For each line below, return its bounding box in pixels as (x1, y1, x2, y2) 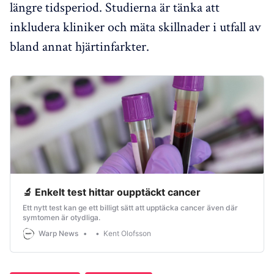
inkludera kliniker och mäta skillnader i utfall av (10, 17, 261, 35)
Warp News (39, 228, 78, 238)
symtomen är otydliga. (23, 212, 100, 222)
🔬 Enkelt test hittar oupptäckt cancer (23, 185, 201, 198)
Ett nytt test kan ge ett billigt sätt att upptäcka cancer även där (23, 202, 238, 212)
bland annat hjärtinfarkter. (10, 37, 149, 54)
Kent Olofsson (103, 229, 151, 239)
